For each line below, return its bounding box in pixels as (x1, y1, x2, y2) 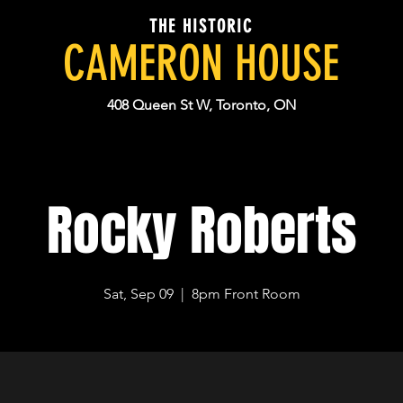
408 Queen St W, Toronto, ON (107, 96, 296, 113)
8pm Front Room (191, 285, 300, 302)
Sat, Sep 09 (103, 285, 174, 302)
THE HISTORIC (149, 15, 253, 37)
